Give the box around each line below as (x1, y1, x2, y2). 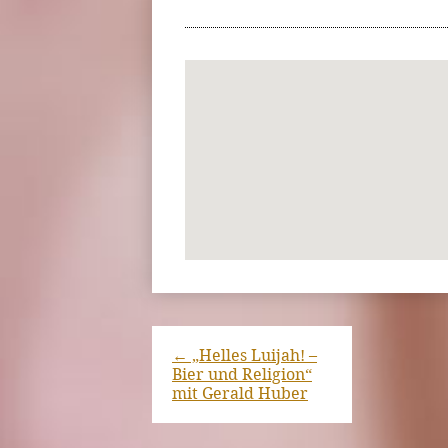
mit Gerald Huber (172, 384, 308, 404)
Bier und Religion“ (172, 365, 312, 385)
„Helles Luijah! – (188, 346, 317, 366)
